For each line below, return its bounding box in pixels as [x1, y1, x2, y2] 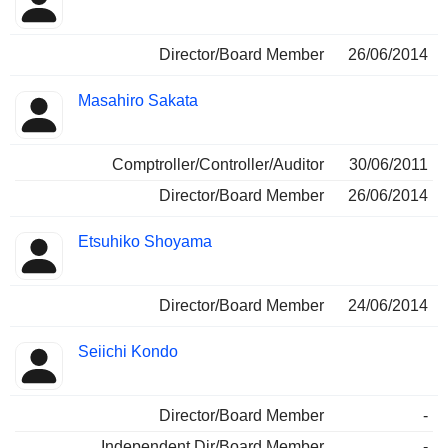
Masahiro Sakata [78, 92, 198, 110]
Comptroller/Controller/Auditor [112, 156, 324, 174]
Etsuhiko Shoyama [78, 233, 212, 251]
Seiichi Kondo [78, 343, 178, 361]
